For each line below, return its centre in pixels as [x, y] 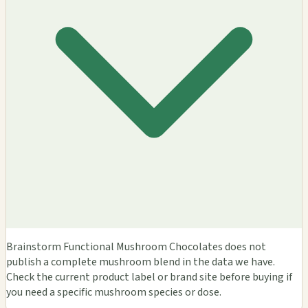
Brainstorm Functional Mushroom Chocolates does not [136, 246]
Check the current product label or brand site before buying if [149, 277]
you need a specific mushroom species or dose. [114, 292]
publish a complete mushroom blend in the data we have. [141, 262]
